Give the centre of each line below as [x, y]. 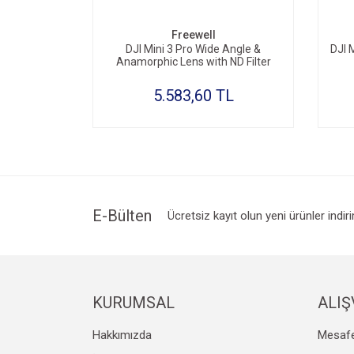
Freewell [193, 35]
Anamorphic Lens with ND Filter [193, 62]
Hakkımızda [122, 335]
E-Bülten [122, 216]
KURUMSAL [134, 303]
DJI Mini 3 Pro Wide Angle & [193, 49]
